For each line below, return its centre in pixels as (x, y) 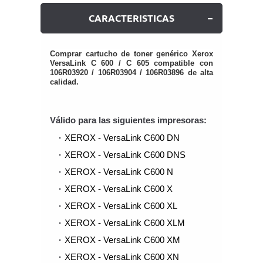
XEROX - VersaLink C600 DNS (125, 155)
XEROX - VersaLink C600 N (119, 172)
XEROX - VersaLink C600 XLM (125, 223)
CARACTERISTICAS (131, 18)
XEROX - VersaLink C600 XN (122, 257)
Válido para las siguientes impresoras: (128, 120)
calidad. (64, 82)
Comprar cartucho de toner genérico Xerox (131, 54)
